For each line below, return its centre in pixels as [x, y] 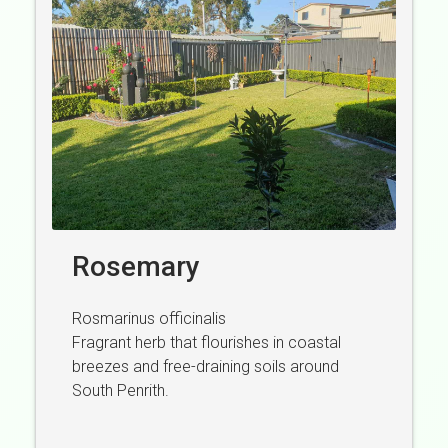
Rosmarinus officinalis [149, 318]
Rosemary [136, 266]
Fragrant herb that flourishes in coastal [206, 342]
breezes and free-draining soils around [205, 366]
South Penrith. [120, 390]
